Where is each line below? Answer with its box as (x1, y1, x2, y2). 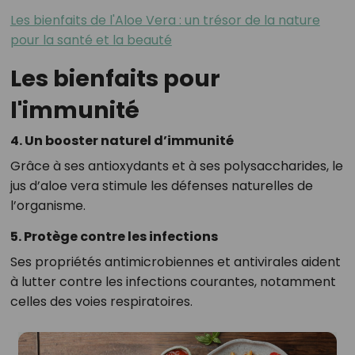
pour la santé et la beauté (10, 31, 172, 50)
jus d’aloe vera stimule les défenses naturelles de (10, 177, 313, 196)
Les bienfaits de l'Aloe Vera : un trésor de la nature (10, 11, 320, 30)
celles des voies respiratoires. (10, 292, 193, 311)
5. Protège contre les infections (10, 227, 218, 246)
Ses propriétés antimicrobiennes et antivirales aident (10, 253, 341, 272)
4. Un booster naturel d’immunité (10, 132, 234, 151)
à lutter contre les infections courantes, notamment (10, 273, 336, 292)
